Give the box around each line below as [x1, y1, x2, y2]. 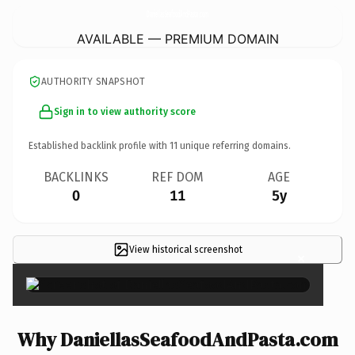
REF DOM [151, 169, 204, 185]
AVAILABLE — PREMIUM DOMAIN [76, 30, 279, 47]
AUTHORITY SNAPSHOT [41, 75, 146, 87]
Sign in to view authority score [54, 105, 196, 117]
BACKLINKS [44, 169, 109, 185]
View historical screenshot [128, 243, 242, 255]
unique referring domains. [177, 139, 291, 151]
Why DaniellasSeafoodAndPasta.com [17, 326, 338, 353]
